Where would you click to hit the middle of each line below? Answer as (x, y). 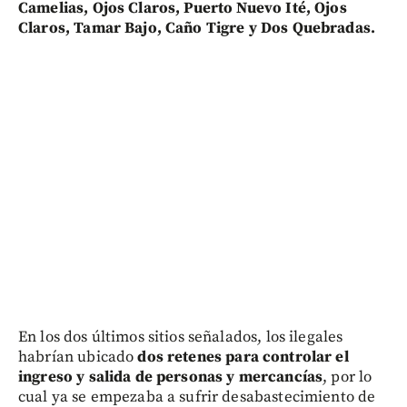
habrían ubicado (78, 357)
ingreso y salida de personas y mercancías (171, 377)
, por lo (347, 377)
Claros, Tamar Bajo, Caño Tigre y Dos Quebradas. (197, 28)
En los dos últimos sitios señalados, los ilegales (181, 337)
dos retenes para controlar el (243, 357)
